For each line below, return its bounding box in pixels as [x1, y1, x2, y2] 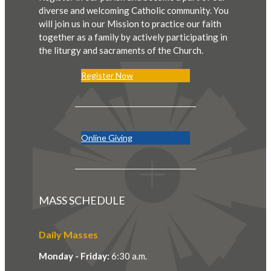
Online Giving [81, 132, 132, 143]
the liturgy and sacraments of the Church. [39, 44, 203, 56]
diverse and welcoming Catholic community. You [39, 4, 229, 16]
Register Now [81, 70, 133, 80]
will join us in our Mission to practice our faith [39, 18, 221, 29]
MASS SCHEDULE [39, 193, 125, 207]
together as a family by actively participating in [39, 31, 227, 42]
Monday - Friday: [39, 250, 109, 261]
